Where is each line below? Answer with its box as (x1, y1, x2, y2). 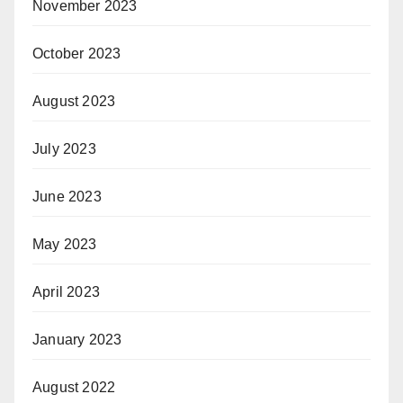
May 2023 (32, 236, 97, 252)
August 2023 (32, 93, 116, 109)
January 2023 (32, 331, 122, 347)
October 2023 (32, 45, 121, 61)
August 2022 (32, 379, 116, 395)
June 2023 (32, 188, 102, 204)
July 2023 (32, 140, 96, 157)
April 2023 (32, 283, 100, 300)
